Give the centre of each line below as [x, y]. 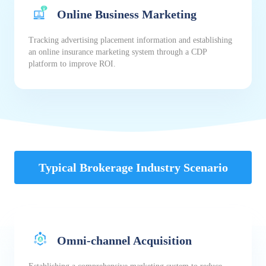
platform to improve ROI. [72, 64]
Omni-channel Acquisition [124, 240]
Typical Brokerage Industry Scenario [133, 168]
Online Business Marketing [127, 14]
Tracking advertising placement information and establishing [130, 40]
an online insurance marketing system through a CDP [118, 52]
